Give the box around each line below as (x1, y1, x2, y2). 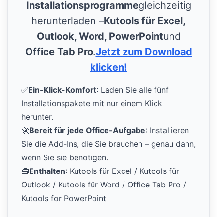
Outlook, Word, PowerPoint (36, 31, 163, 43)
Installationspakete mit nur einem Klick (21, 98, 162, 108)
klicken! (90, 62, 127, 74)
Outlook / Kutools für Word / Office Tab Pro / (21, 180, 186, 190)
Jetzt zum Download (95, 46, 192, 58)
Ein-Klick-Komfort (28, 85, 96, 95)
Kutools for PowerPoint (21, 193, 106, 203)
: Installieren (145, 125, 189, 136)
